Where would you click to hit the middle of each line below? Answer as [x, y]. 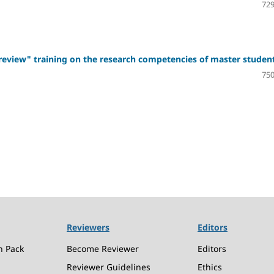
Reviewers [88, 227]
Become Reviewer [103, 248]
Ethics [210, 267]
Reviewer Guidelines [109, 267]
